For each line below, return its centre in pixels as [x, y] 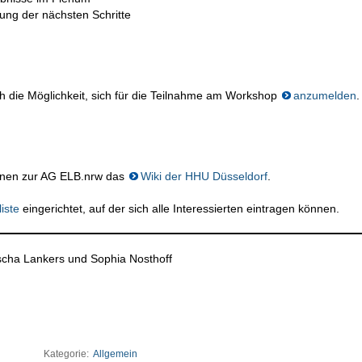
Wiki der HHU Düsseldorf [204, 176]
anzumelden [325, 95]
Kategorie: [67, 354]
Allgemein [115, 354]
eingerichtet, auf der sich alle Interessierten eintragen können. [179, 208]
